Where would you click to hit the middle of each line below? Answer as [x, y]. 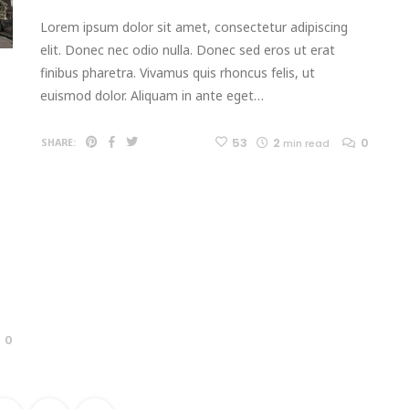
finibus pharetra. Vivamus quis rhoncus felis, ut [178, 72]
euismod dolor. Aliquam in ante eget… [152, 95]
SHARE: [58, 142]
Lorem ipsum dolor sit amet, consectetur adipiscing [194, 26]
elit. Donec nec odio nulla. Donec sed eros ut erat [188, 49]
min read [306, 143]
